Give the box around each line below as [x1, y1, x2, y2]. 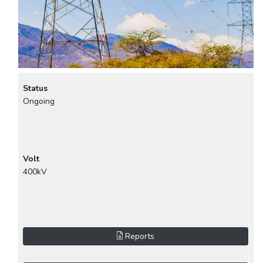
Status [23, 83, 48, 94]
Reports [125, 230, 155, 242]
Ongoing [23, 96, 55, 107]
